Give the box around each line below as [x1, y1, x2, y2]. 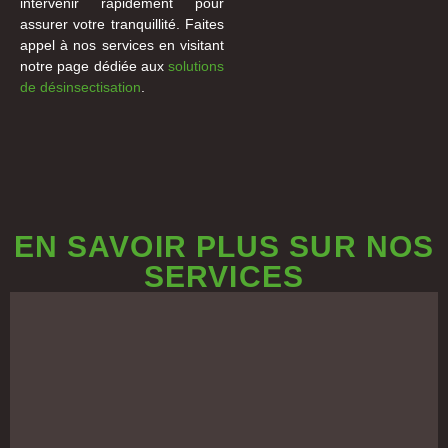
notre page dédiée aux [20, 57, 168, 74]
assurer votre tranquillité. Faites [20, 15, 224, 32]
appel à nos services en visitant [20, 36, 224, 53]
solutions [168, 57, 224, 74]
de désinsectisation [20, 78, 141, 95]
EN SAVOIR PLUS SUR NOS [13, 230, 435, 264]
